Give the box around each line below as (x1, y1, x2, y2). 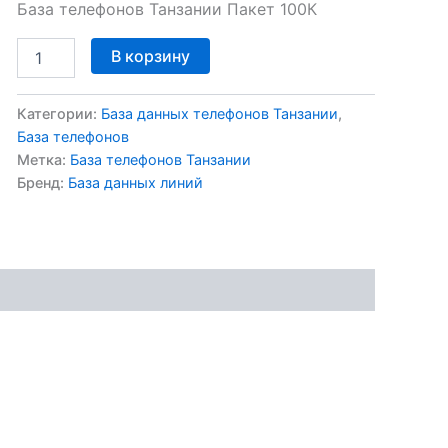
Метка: (16, 150, 70, 168)
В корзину (110, 45, 190, 66)
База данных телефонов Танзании (100, 104, 338, 122)
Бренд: (16, 173, 68, 191)
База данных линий (67, 173, 203, 191)
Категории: (16, 104, 101, 122)
